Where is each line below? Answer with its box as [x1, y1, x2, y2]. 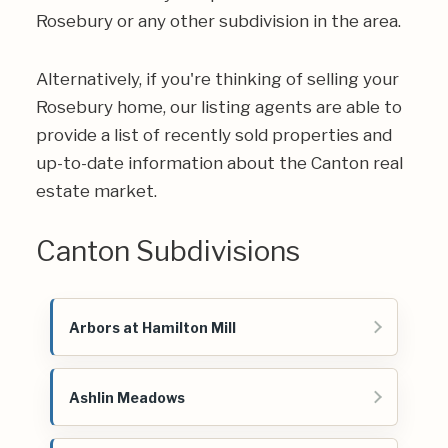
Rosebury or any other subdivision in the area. [36, 11, 401, 31]
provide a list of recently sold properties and [36, 125, 392, 145]
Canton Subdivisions [36, 234, 300, 268]
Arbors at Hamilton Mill [69, 318, 236, 336]
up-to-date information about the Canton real [36, 153, 403, 173]
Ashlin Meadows [69, 388, 185, 406]
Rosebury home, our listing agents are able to [36, 97, 402, 117]
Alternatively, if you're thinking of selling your [36, 69, 399, 89]
